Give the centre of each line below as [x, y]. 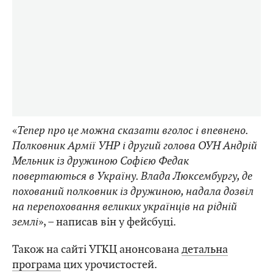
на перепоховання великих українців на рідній [125, 207]
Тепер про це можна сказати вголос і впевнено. [133, 130]
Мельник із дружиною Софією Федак [101, 161]
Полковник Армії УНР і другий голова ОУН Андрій [135, 146]
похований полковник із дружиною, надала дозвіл [133, 191]
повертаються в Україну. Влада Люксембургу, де [132, 176]
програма [37, 264]
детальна [205, 249]
